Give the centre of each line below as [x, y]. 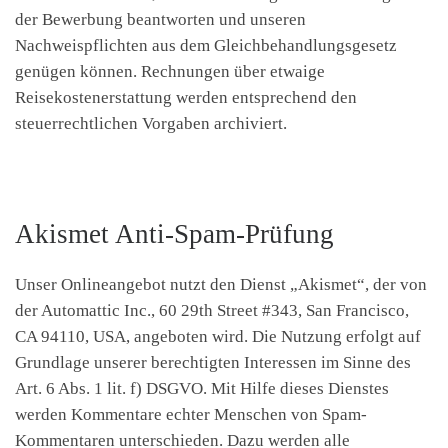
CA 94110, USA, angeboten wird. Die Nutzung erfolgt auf [218, 337]
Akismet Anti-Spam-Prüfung [174, 233]
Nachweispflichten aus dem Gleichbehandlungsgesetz [206, 46]
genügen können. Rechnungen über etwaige [170, 72]
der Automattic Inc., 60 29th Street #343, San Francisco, [212, 311]
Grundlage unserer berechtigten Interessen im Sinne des [213, 363]
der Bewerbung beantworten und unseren [160, 20]
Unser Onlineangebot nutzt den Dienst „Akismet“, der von [221, 285]
